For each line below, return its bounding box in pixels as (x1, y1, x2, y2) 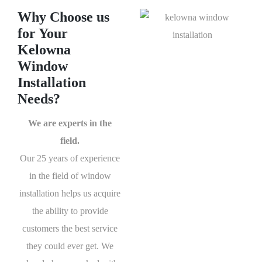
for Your (18, 26, 68, 42)
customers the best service (22, 223, 118, 234)
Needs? (18, 91, 60, 107)
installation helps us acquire (19, 188, 120, 199)
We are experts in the (28, 118, 112, 129)
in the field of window (29, 171, 111, 181)
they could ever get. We (26, 241, 113, 251)
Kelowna (18, 42, 71, 58)
